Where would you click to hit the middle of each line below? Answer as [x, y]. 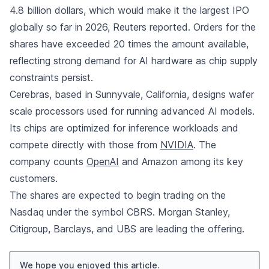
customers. [34, 178]
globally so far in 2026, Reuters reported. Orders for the [133, 27]
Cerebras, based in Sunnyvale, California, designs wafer [132, 94]
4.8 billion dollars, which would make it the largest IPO [129, 10]
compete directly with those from [85, 145]
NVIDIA [177, 145]
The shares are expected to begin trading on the [118, 195]
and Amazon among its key [181, 162]
